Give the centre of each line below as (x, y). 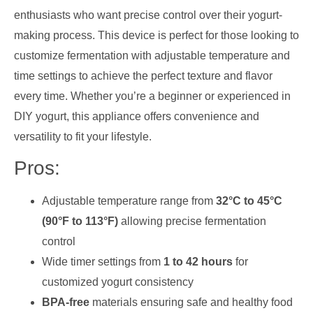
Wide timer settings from (103, 261)
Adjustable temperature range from (129, 201)
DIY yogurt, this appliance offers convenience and (137, 116)
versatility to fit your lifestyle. (83, 136)
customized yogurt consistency (118, 282)
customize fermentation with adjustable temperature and (152, 55)
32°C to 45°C (249, 201)
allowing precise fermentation (192, 221)
